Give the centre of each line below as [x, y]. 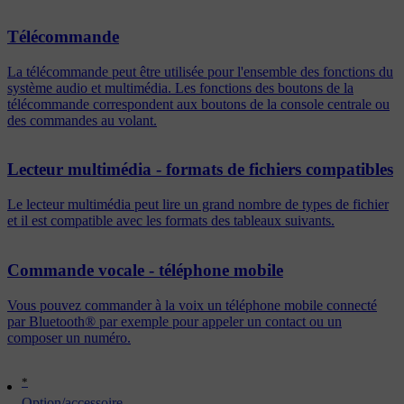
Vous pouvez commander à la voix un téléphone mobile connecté [192, 305]
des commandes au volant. [82, 120]
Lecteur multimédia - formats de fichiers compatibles [200, 170]
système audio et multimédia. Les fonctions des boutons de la [180, 87]
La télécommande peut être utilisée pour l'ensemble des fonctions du [200, 71]
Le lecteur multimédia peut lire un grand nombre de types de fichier [198, 205]
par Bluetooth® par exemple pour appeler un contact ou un [174, 321]
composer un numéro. [69, 337]
